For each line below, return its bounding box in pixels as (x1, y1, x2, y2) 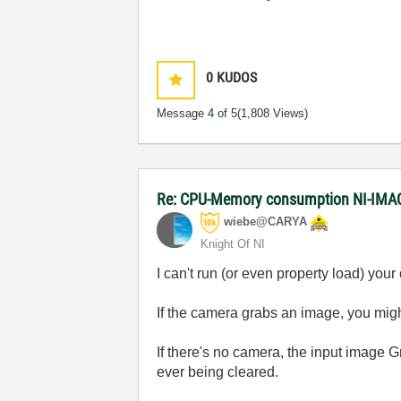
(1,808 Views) (237, 107, 309, 120)
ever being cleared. (157, 364, 279, 380)
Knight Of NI (200, 237, 266, 251)
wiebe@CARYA (224, 215, 308, 229)
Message (157, 107, 209, 120)
